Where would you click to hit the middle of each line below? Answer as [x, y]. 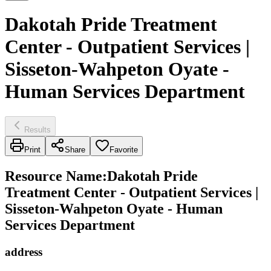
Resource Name [54, 176]
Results [38, 129]
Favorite [124, 149]
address [24, 252]
